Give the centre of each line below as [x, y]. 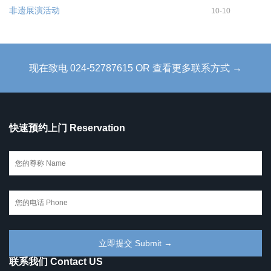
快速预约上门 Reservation [67, 128]
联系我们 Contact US [56, 261]
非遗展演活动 [34, 10]
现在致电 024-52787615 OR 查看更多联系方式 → [135, 68]
